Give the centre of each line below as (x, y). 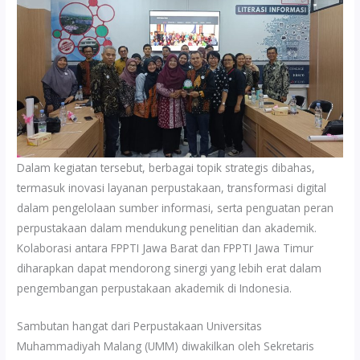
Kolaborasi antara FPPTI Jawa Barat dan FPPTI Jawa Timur (166, 248)
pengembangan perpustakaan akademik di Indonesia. (155, 288)
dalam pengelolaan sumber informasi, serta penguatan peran (176, 208)
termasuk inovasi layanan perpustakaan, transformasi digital (172, 188)
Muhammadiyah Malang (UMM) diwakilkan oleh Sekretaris (166, 346)
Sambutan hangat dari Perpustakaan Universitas (140, 326)
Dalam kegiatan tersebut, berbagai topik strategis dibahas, (166, 168)
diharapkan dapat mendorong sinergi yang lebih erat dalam (170, 268)
